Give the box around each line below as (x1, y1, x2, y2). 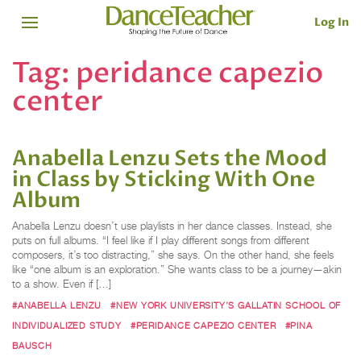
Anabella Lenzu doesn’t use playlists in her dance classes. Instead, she (12, 220, 332, 233)
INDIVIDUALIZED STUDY (12, 319, 122, 331)
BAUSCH (12, 339, 52, 351)
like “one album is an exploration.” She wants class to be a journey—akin (12, 263, 342, 276)
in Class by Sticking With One (12, 165, 315, 195)
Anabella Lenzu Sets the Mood (12, 144, 327, 174)
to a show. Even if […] (12, 278, 111, 291)
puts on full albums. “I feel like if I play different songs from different (12, 234, 309, 247)
